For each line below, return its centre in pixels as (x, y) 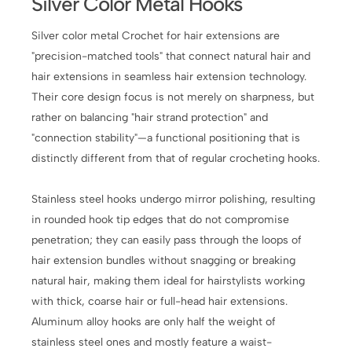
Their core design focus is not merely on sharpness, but (173, 97)
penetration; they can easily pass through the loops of (167, 240)
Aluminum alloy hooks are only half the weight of (154, 322)
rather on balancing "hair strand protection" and (150, 118)
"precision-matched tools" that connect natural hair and (171, 57)
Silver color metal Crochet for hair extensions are (156, 36)
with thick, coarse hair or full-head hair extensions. (160, 302)
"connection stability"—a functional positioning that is (166, 138)
